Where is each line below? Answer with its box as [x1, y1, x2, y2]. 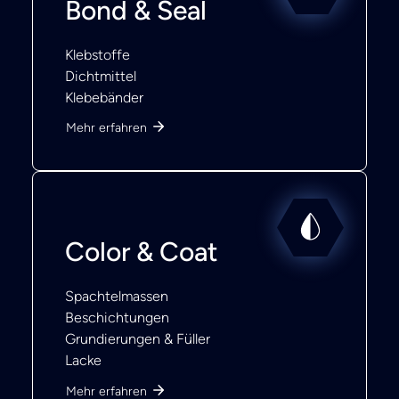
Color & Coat [65, 235, 218, 268]
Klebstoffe [65, 45, 130, 63]
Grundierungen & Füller [65, 330, 210, 347]
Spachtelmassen [65, 288, 168, 305]
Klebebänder [65, 88, 143, 106]
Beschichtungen [65, 309, 169, 326]
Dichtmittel [65, 67, 136, 85]
